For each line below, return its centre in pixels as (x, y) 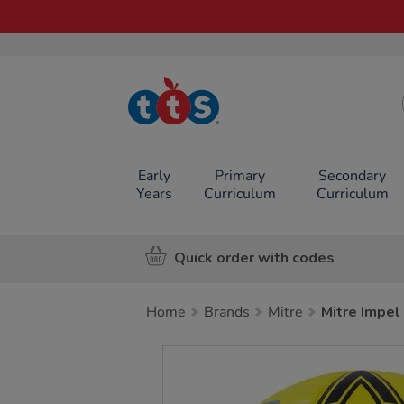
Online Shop (190, 138)
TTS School (190, 110)
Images (193, 355)
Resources (190, 124)
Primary (239, 176)
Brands (227, 312)
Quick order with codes (254, 257)
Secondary (353, 176)
